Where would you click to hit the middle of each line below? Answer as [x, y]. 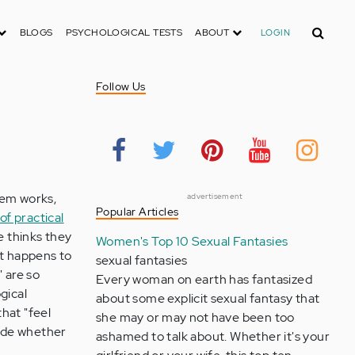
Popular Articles [137, 212]
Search [323, 27]
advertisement [215, 196]
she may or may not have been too [195, 317]
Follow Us [120, 86]
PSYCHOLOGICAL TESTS [124, 32]
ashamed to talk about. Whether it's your [212, 336]
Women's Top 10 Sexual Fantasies [192, 241]
